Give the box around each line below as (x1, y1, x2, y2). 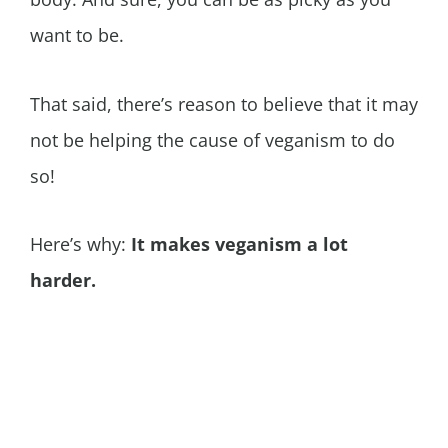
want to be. (30, 23, 124, 48)
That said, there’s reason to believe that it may (30, 91, 418, 116)
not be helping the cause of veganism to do (30, 127, 395, 152)
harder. (30, 268, 96, 293)
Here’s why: (30, 232, 131, 257)
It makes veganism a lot (131, 232, 348, 257)
